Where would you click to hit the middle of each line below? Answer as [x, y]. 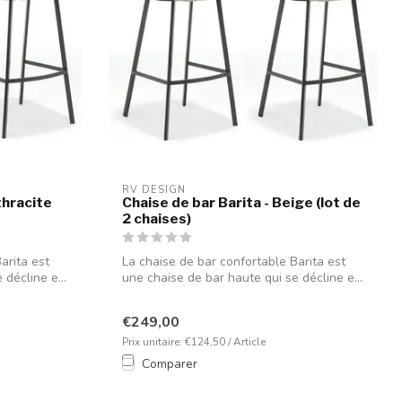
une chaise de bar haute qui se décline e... [242, 278]
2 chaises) [157, 218]
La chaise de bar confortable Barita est [234, 262]
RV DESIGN [154, 190]
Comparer [170, 364]
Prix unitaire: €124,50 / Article [194, 342]
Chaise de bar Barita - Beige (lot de [241, 202]
